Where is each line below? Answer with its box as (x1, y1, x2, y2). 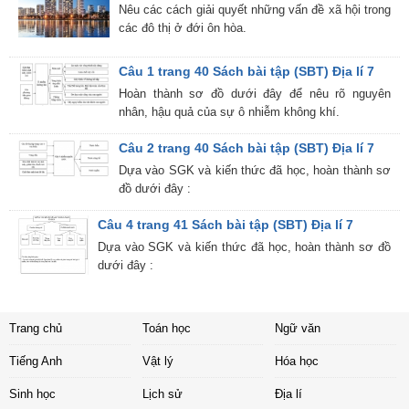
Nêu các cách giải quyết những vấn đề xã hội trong (119, 3, 391, 17)
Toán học (142, 320, 191, 335)
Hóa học (275, 353, 319, 368)
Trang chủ (9, 320, 62, 335)
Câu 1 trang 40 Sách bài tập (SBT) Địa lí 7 (119, 63, 374, 79)
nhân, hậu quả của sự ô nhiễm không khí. (119, 104, 340, 119)
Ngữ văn (275, 320, 320, 335)
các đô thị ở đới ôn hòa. (119, 21, 246, 36)
